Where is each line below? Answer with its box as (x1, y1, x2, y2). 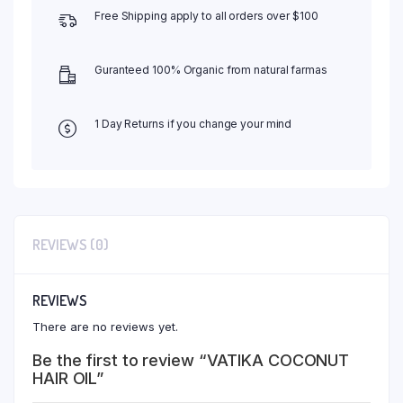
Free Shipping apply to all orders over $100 (94, 8, 318, 22)
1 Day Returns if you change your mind (94, 116, 292, 130)
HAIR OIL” (32, 368, 104, 388)
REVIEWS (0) (32, 235, 109, 254)
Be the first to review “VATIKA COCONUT (32, 350, 350, 370)
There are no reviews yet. (32, 318, 178, 334)
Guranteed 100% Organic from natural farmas (94, 62, 327, 76)
